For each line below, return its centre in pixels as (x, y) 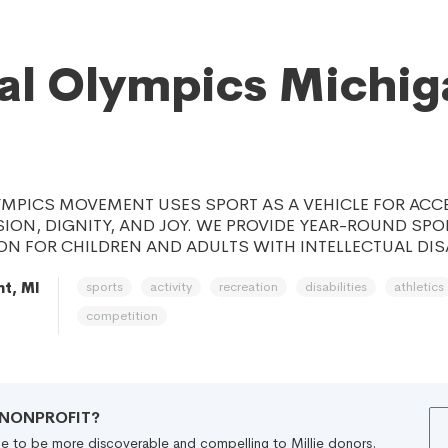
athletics (419, 286)
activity (171, 286)
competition (122, 315)
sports (104, 286)
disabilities (336, 286)
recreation (248, 286)
